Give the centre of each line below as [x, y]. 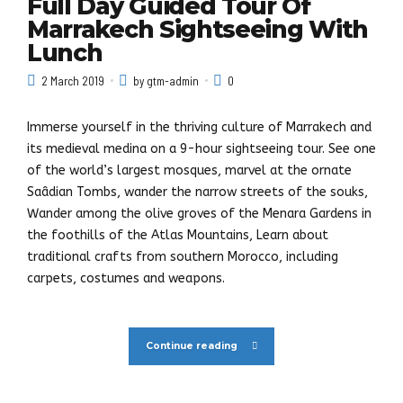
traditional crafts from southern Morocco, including [183, 256]
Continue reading [192, 346]
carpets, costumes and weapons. [126, 278]
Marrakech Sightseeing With [197, 30]
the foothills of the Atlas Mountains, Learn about [178, 235]
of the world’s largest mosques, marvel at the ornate [189, 170]
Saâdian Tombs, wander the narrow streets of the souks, [197, 192]
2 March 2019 [73, 81]
